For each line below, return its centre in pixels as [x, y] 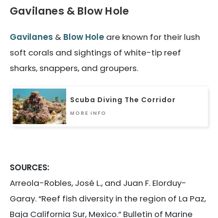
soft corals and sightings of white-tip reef [95, 52]
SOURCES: [29, 168]
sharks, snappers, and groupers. [74, 68]
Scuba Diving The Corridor [123, 100]
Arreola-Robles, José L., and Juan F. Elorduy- [98, 183]
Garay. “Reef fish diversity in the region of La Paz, [108, 199]
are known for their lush [152, 37]
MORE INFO [88, 113]
